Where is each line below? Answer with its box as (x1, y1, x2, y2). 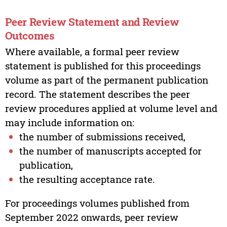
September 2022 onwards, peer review (5, 211, 178, 224)
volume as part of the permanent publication (5, 73, 208, 87)
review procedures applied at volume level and (5, 102, 217, 115)
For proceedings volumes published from (5, 197, 190, 210)
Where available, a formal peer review (5, 45, 179, 58)
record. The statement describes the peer (5, 88, 190, 101)
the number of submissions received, (19, 130, 185, 143)
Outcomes (5, 28, 55, 43)
